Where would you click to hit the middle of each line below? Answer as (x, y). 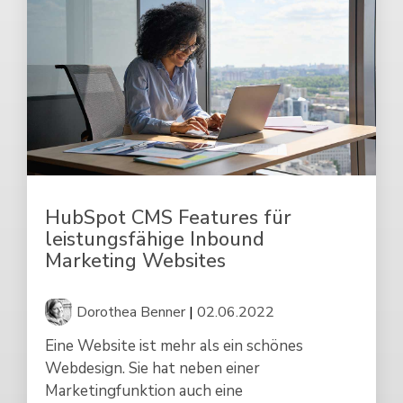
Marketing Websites (135, 261)
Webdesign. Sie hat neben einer (152, 369)
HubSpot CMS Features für (168, 218)
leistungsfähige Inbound (155, 240)
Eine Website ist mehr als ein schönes (174, 346)
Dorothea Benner (131, 313)
